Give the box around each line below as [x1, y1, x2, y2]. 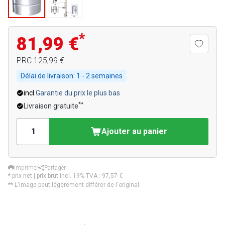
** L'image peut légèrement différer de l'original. [8, 181, 141, 188]
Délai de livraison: [21, 72, 75, 80]
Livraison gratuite [24, 102, 78, 110]
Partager [44, 164, 66, 171]
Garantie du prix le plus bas [36, 89, 120, 97]
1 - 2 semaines [75, 72, 123, 80]
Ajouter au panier [101, 127, 167, 136]
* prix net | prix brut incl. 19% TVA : [8, 172, 102, 179]
